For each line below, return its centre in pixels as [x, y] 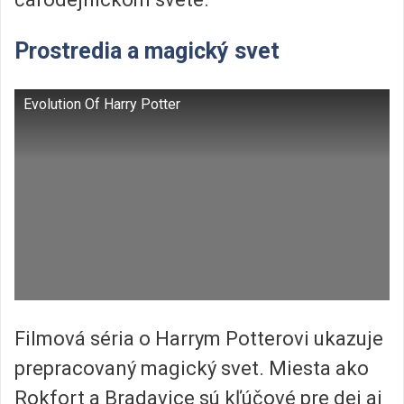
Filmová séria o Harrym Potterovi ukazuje [199, 339]
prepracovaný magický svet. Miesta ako [192, 369]
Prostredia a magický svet [147, 51]
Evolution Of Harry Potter [102, 104]
